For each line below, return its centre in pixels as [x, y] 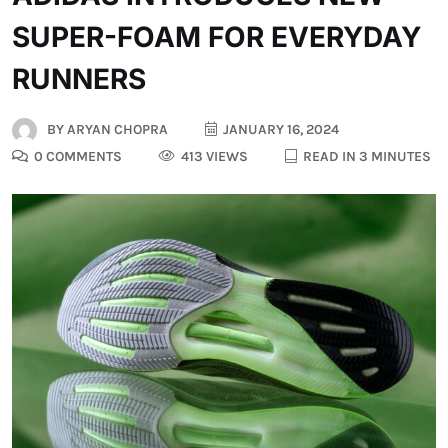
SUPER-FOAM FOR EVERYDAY [216, 36]
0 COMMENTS [76, 157]
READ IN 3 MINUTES [365, 157]
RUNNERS [79, 78]
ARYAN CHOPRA [116, 129]
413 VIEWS [213, 157]
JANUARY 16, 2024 [279, 129]
